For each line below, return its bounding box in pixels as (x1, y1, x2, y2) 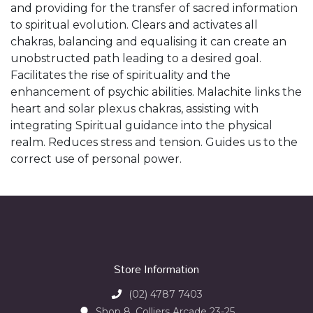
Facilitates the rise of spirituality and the (10, 68, 231, 82)
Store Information (114, 258, 199, 281)
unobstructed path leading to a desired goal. (10, 52, 261, 66)
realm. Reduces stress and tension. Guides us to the (10, 136, 298, 150)
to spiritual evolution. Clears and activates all (10, 18, 258, 32)
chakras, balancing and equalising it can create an (10, 35, 286, 49)
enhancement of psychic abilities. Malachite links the (10, 85, 302, 99)
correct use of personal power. (10, 152, 182, 166)
